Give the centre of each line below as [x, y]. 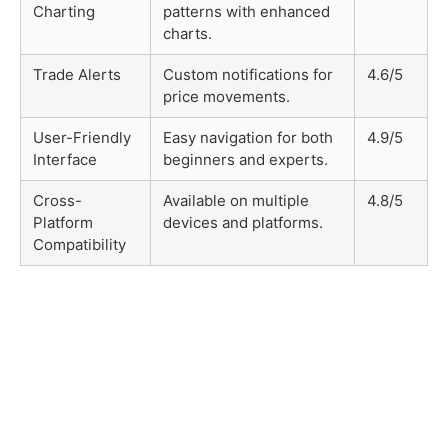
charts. [187, 33]
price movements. [226, 96]
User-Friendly [82, 137]
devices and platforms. [243, 222]
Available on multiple [236, 200]
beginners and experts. [245, 159]
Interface [65, 159]
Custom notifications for [248, 74]
